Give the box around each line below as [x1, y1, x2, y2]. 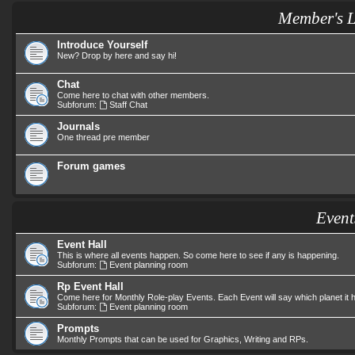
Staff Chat [109, 99, 147, 109]
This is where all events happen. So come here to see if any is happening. [57, 250, 339, 260]
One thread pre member [57, 132, 150, 142]
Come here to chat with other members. [57, 90, 209, 100]
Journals [57, 120, 100, 132]
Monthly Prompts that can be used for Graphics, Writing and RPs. [57, 334, 308, 344]
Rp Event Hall [57, 280, 124, 292]
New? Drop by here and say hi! [57, 50, 177, 60]
